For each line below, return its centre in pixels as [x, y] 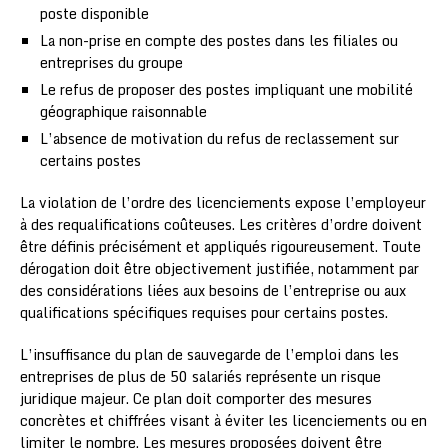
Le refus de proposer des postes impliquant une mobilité [226, 89]
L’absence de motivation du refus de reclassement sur [219, 138]
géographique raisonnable [123, 111]
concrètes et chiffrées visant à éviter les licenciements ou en [223, 420]
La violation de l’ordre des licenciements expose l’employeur [223, 202]
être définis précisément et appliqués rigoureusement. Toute [220, 246]
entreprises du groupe [111, 62]
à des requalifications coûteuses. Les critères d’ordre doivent [221, 224]
